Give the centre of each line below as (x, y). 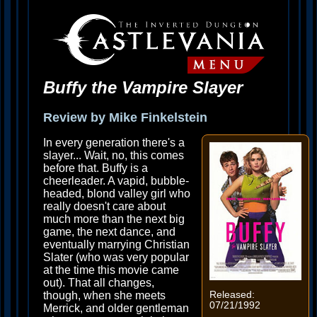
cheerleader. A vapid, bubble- (116, 181)
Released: (232, 295)
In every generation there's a (114, 143)
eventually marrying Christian (116, 244)
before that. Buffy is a (96, 168)
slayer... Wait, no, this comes (114, 155)
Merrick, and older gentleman (116, 308)
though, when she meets (104, 295)
